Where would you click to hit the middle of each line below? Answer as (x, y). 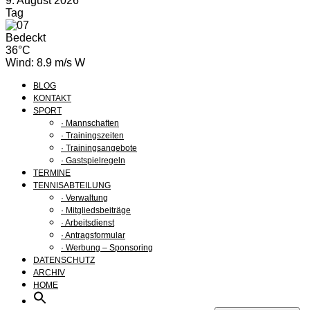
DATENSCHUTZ (64, 260)
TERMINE (52, 173)
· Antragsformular (93, 235)
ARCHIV (49, 272)
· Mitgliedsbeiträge (96, 210)
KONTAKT (52, 98)
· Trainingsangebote (99, 148)
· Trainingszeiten (92, 135)
